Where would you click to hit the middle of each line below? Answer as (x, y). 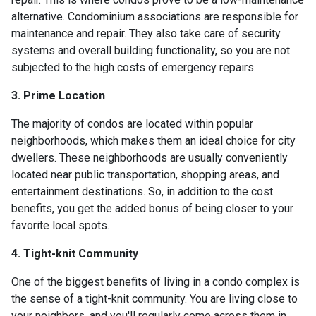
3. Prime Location (58, 95)
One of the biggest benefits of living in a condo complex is (156, 281)
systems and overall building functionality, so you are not (151, 50)
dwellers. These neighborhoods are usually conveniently (150, 157)
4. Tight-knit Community (75, 253)
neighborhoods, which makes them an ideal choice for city (153, 140)
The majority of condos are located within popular (132, 123)
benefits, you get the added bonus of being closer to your (152, 208)
